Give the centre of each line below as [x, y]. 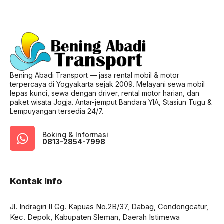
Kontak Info [36, 181]
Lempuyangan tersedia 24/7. [57, 111]
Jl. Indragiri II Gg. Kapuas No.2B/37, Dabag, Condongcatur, [109, 207]
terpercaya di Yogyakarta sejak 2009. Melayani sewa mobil [107, 84]
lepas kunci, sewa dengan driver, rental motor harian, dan [105, 93]
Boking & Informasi [75, 135]
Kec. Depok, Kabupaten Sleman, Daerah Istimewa [95, 217]
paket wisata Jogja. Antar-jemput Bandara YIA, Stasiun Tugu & [111, 102]
